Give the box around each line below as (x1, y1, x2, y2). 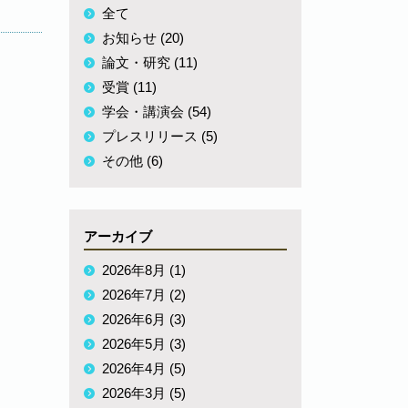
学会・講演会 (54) (102, 104, 211, 119)
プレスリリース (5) (102, 128, 218, 144)
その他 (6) (102, 153, 163, 168)
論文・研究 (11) (102, 55, 198, 70)
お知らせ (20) (102, 30, 184, 46)
